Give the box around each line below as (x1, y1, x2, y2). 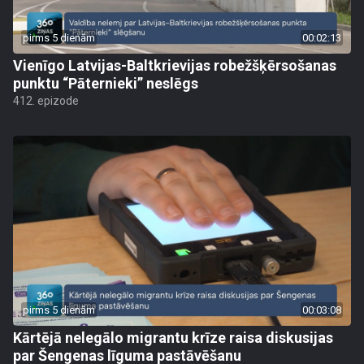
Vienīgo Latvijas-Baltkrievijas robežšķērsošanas (13, 57, 336, 74)
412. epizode (13, 94, 79, 107)
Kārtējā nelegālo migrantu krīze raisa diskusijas (13, 329, 333, 346)
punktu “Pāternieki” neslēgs (13, 75, 198, 92)
